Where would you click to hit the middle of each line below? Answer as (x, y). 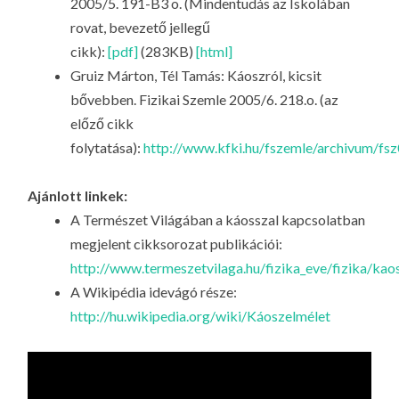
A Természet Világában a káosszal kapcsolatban (218, 219)
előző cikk (102, 123)
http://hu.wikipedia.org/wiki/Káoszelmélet (201, 315)
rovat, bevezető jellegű (141, 27)
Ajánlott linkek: (78, 195)
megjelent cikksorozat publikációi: (177, 243)
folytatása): (107, 147)
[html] (215, 51)
